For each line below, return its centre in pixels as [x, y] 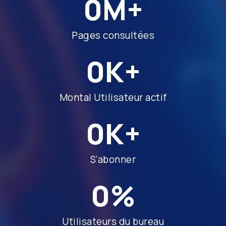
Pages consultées [113, 35]
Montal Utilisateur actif [113, 97]
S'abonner [113, 159]
